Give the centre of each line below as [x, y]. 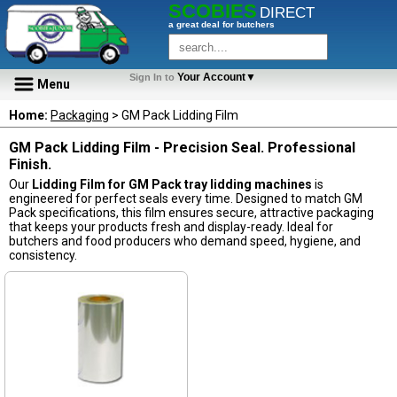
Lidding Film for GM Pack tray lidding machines [172, 184]
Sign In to [152, 77]
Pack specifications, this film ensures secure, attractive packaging [191, 213]
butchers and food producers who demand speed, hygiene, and [185, 241]
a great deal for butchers [222, 24]
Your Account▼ [219, 77]
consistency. [43, 255]
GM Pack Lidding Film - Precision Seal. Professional [182, 148]
